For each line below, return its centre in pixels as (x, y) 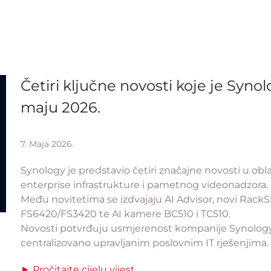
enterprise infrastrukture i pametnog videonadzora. (144, 185)
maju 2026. (60, 107)
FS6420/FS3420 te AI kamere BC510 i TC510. (126, 214)
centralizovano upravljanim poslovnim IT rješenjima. (145, 243)
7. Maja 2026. (47, 144)
